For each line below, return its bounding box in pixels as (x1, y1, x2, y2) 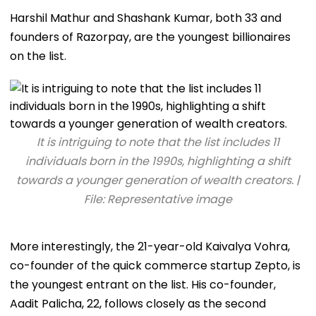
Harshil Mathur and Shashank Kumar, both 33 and (10, 9, 281, 26)
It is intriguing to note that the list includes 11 (37, 133, 279, 150)
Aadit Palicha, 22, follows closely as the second (10, 295, 266, 312)
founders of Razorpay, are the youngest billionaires (10, 28, 291, 45)
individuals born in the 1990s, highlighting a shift (25, 152, 291, 169)
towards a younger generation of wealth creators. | (16, 171, 300, 188)
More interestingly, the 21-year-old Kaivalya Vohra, (10, 238, 290, 255)
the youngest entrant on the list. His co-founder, (10, 276, 276, 293)
